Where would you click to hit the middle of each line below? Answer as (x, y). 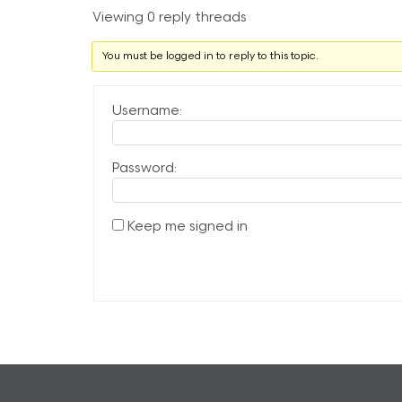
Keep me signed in (188, 228)
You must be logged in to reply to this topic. (210, 57)
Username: (147, 112)
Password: (144, 170)
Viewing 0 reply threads (170, 19)
